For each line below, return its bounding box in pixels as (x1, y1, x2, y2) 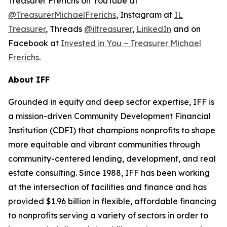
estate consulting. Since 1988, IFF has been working (8, 168, 210, 178)
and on (171, 24, 201, 34)
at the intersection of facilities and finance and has (8, 182, 207, 192)
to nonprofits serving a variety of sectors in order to (8, 210, 208, 220)
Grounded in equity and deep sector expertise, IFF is (8, 97, 214, 107)
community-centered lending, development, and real (8, 154, 216, 164)
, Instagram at (116, 10, 174, 20)
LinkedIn (136, 24, 171, 34)
